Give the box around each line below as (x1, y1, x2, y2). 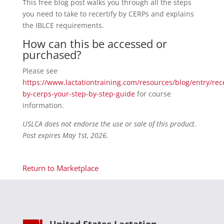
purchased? (22, 47, 81, 62)
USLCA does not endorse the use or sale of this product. (22, 119, 196, 129)
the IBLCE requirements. (22, 20, 104, 30)
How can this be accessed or (22, 36, 167, 51)
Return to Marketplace (22, 163, 98, 173)
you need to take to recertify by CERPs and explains (22, 9, 194, 19)
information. (22, 100, 64, 110)
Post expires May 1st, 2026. (22, 130, 108, 140)
